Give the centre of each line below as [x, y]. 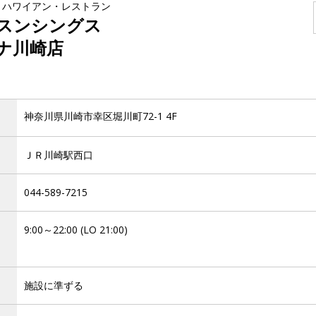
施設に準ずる [54, 285]
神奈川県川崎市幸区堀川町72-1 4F [101, 116]
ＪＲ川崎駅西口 [59, 155]
